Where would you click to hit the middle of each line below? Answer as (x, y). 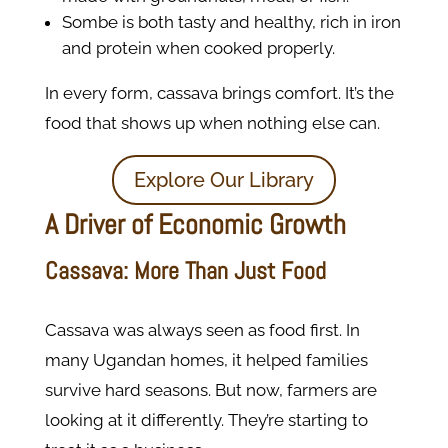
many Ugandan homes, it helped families (206, 360)
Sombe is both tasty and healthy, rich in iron (231, 22)
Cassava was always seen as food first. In (202, 330)
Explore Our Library (224, 180)
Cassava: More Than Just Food (185, 271)
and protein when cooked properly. (198, 48)
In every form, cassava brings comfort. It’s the (219, 93)
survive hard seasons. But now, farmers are (210, 390)
